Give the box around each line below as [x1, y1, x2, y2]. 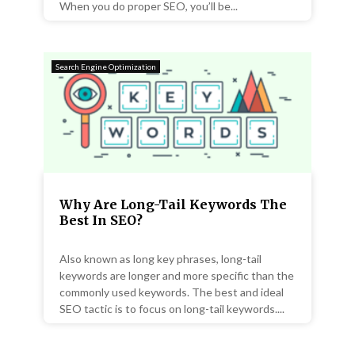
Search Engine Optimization [55, 61, 156, 71]
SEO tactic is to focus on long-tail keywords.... [59, 302, 284, 316]
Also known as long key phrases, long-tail [59, 252, 261, 266]
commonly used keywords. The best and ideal [59, 285, 284, 300]
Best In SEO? [59, 212, 143, 229]
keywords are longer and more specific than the [59, 269, 294, 283]
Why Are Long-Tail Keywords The [59, 197, 287, 213]
